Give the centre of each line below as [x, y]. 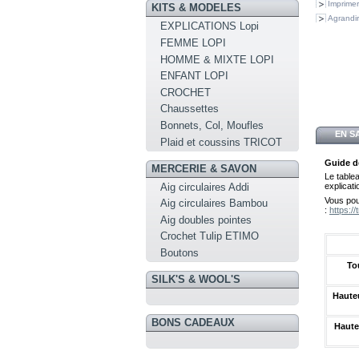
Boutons [180, 252]
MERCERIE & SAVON [204, 168]
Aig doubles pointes [206, 220]
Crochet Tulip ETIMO [210, 236]
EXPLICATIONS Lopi [210, 26]
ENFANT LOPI [195, 76]
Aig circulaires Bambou [214, 204]
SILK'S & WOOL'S [196, 279]
